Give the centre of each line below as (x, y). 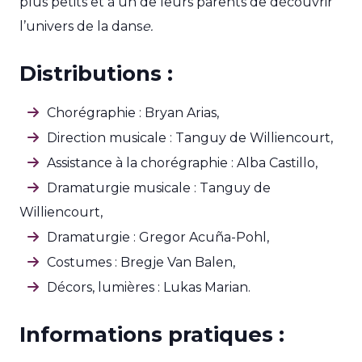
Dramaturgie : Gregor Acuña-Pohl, (158, 237)
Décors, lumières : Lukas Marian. (149, 287)
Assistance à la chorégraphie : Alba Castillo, (182, 163)
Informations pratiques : (152, 335)
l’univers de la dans (81, 26)
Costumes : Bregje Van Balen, (141, 262)
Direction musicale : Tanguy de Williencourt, (190, 138)
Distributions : (96, 74)
